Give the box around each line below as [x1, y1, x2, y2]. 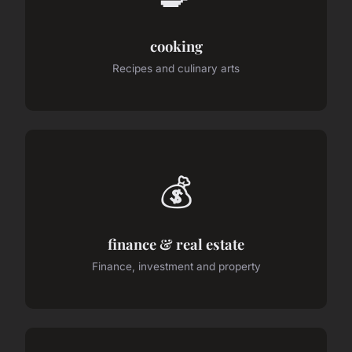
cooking [149, 35, 203, 56]
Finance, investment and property [91, 260, 261, 273]
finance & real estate [108, 233, 244, 254]
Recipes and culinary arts [112, 61, 240, 75]
